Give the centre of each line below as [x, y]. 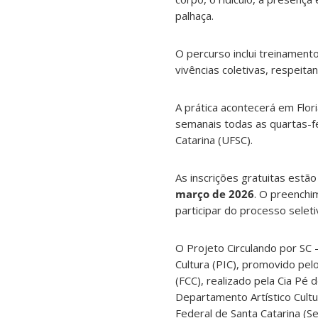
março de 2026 [215, 194]
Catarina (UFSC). [214, 140]
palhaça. [194, 16]
